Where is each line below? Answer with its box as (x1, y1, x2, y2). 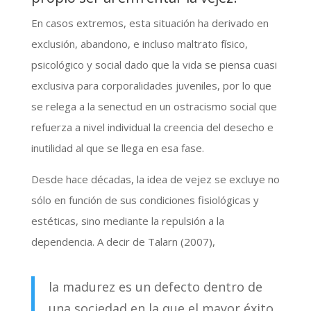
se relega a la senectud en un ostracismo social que (31, 99, 277, 113)
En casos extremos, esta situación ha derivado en (31, 15, 269, 30)
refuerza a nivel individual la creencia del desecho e (31, 119, 274, 134)
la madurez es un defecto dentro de (48, 278, 262, 295)
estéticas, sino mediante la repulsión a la (31, 213, 224, 228)
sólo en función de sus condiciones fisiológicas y (31, 192, 259, 207)
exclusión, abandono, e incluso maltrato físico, (31, 36, 248, 51)
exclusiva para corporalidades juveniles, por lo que (31, 78, 271, 92)
